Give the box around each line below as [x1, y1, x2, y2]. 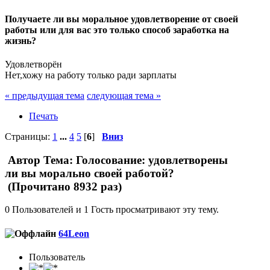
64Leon [58, 228, 89, 239]
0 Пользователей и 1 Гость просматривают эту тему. [5, 204, 219, 215]
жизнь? [5, 35, 36, 46]
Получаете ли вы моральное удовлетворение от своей [5, 13, 238, 24]
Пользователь [29, 251, 85, 262]
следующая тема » [87, 90, 161, 101]
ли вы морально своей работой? [5, 166, 174, 180]
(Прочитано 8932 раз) [5, 180, 122, 193]
